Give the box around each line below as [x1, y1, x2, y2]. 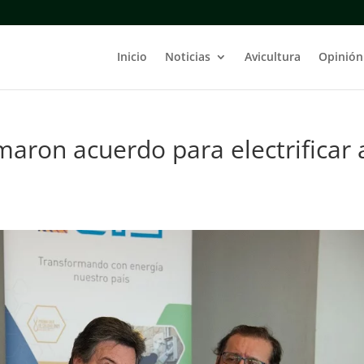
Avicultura [244, 49, 301, 64]
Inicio [116, 49, 147, 64]
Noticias [164, 49, 210, 64]
